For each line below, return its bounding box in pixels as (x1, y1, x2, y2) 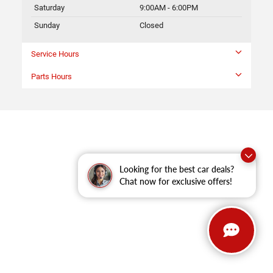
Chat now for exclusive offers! (119, 176, 232, 186)
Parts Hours (31, 72, 72, 82)
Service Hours (31, 49, 79, 59)
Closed (140, 21, 163, 30)
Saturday (34, 3, 65, 13)
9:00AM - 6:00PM (140, 3, 198, 13)
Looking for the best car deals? (119, 164, 234, 174)
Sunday (34, 21, 60, 30)
